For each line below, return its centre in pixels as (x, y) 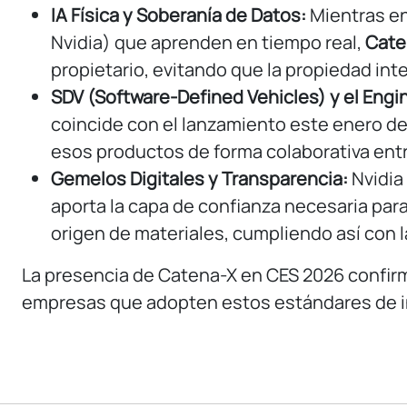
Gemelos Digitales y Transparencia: (199, 179)
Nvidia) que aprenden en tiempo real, (208, 43)
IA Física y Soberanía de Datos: (179, 15)
